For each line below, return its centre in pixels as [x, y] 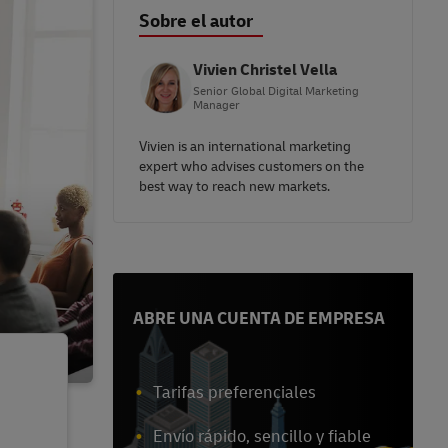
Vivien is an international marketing [245, 147]
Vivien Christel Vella [265, 70]
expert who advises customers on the [251, 167]
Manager [216, 106]
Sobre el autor [196, 22]
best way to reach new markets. [234, 187]
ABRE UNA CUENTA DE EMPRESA [259, 319]
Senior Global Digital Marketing [276, 92]
